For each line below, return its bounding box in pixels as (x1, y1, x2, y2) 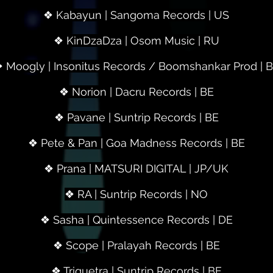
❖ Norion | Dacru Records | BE (58, 85, 214, 98)
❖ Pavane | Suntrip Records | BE (54, 111, 219, 124)
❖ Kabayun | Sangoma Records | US (43, 9, 229, 21)
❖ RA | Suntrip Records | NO (65, 188, 208, 200)
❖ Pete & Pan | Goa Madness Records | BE (27, 136, 245, 149)
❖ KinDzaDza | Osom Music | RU (53, 34, 219, 47)
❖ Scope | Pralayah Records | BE (52, 239, 220, 252)
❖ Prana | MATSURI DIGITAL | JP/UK (44, 162, 229, 175)
